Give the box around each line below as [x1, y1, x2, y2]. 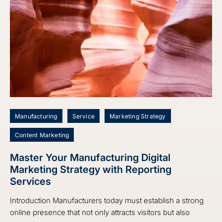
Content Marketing [15, 131, 69, 139]
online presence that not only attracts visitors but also [10, 208, 190, 218]
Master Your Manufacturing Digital [10, 152, 170, 164]
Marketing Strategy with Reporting [10, 164, 171, 176]
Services [10, 175, 51, 188]
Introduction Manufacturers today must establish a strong [10, 196, 204, 206]
